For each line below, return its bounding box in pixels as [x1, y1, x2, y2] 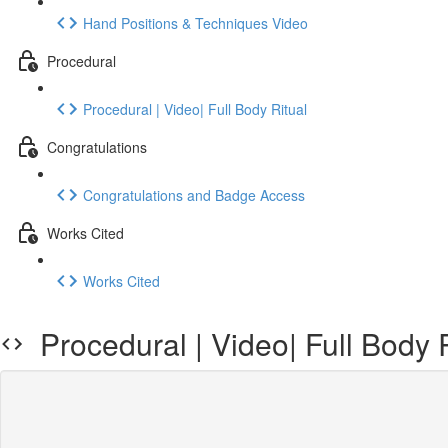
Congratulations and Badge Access [83, 184, 305, 205]
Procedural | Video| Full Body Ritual [83, 98, 307, 119]
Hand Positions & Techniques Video [83, 12, 308, 33]
